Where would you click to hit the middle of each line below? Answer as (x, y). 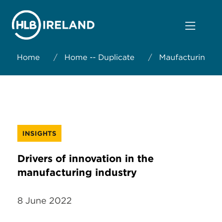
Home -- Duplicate (99, 57)
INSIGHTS (39, 133)
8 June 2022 (45, 201)
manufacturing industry (77, 173)
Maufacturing (185, 57)
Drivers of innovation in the (85, 159)
